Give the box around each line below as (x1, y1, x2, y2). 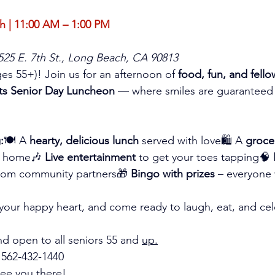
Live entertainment (45, 150, 136, 164)
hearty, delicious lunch (29, 134, 139, 147)
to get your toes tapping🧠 (136, 150, 273, 164)
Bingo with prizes (131, 167, 215, 180)
